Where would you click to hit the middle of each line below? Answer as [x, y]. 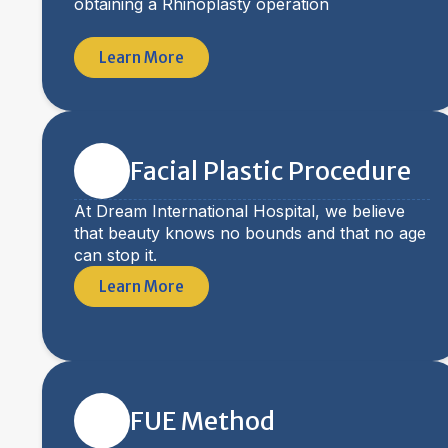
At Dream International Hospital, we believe [239, 211]
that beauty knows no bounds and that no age [250, 233]
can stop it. [115, 255]
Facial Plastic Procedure [270, 171]
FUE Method [202, 421]
